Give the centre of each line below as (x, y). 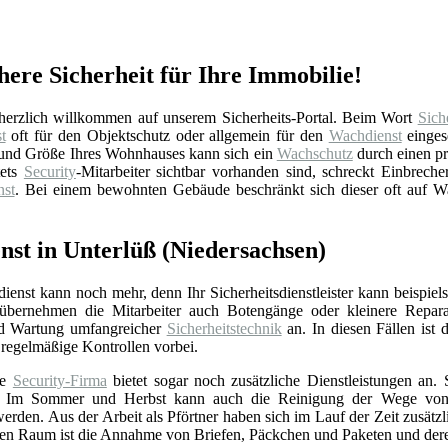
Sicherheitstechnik (224, 328)
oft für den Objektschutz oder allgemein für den (167, 135)
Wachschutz (314, 153)
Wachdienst (365, 135)
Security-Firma (59, 380)
